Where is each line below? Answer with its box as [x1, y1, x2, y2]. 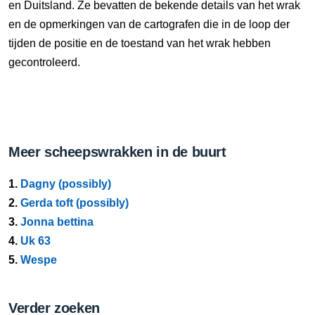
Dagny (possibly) [20, 178, 111, 190]
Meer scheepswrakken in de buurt [8, 144, 226, 160]
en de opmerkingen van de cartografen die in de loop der [8, 18, 290, 30]
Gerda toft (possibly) [20, 197, 129, 209]
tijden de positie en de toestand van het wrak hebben [8, 37, 271, 49]
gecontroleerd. [8, 56, 80, 68]
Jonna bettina [20, 216, 94, 228]
